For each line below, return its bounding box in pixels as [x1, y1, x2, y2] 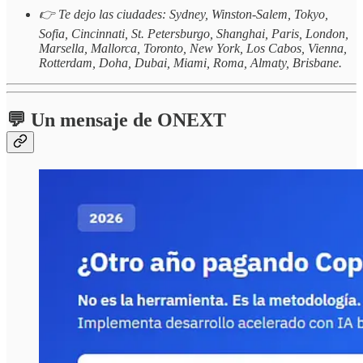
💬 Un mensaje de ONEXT [6, 109, 226, 130]
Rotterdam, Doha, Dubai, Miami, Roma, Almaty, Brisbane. [39, 56, 342, 70]
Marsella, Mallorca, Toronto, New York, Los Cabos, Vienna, [39, 41, 347, 56]
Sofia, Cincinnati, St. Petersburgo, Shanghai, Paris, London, [39, 27, 348, 41]
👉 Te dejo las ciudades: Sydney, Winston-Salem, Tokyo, [39, 7, 328, 22]
